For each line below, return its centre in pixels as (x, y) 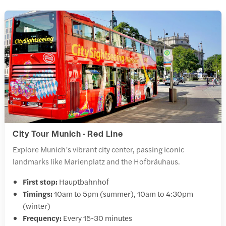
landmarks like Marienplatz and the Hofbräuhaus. (96, 161)
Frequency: (43, 218)
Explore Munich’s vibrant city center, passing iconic (98, 149)
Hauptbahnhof (84, 182)
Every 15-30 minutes (98, 218)
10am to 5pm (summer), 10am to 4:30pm (124, 194)
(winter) (37, 206)
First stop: (41, 182)
